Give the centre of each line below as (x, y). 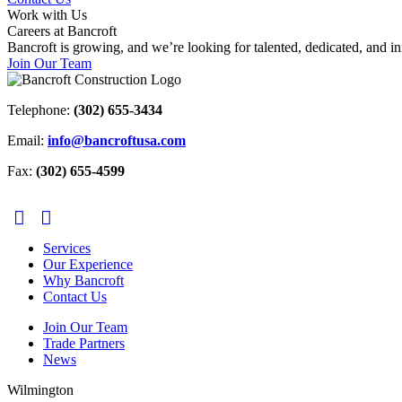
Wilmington (40, 390)
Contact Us (75, 297)
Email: (27, 141)
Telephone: (40, 110)
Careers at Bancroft (62, 31)
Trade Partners (84, 344)
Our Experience (88, 265)
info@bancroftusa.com (117, 141)
